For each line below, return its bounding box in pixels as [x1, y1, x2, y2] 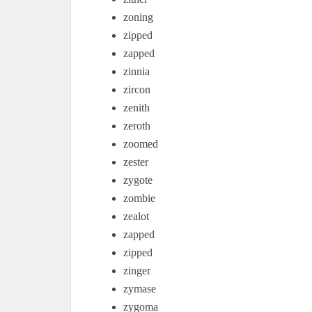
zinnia [123, 65, 150, 77]
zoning [123, 11, 153, 23]
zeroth [123, 120, 150, 132]
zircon [123, 84, 150, 95]
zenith [123, 102, 150, 114]
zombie [123, 192, 155, 204]
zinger [123, 265, 150, 276]
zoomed [123, 138, 158, 150]
